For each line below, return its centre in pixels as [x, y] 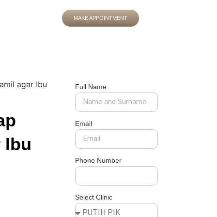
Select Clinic [94, 197]
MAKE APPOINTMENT [101, 18]
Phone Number [99, 160]
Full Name [91, 86]
